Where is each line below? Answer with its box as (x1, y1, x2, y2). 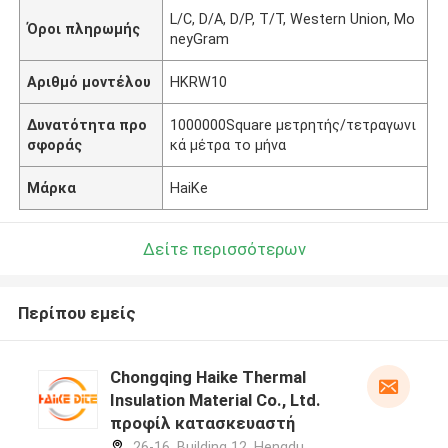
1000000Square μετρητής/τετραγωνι (170, 116, 417, 133)
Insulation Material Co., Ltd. (109, 390, 321, 411)
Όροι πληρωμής (27, 20, 141, 37)
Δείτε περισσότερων (142, 238, 306, 259)
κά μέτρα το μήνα (170, 136, 287, 153)
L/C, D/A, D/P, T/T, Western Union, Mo (170, 10, 416, 27)
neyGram (170, 30, 230, 47)
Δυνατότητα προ (27, 116, 148, 133)
